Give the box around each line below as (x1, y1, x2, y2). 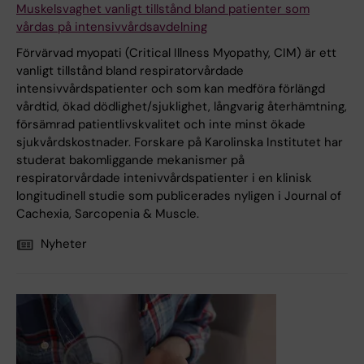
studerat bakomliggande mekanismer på (16, 152, 245, 169)
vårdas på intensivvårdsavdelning (16, 19, 207, 36)
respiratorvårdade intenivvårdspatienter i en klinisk (16, 170, 312, 187)
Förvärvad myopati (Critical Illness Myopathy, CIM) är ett (16, 45, 336, 62)
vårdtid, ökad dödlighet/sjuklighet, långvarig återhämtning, (16, 98, 347, 115)
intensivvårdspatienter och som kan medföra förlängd (16, 80, 325, 97)
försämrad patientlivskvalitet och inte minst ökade (16, 116, 305, 133)
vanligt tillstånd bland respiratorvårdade (16, 63, 244, 80)
